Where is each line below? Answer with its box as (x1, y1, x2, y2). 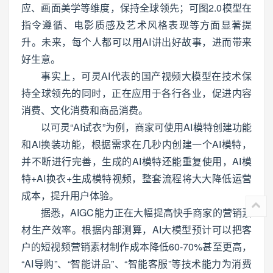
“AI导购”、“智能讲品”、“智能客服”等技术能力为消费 (21, 256, 252, 271)
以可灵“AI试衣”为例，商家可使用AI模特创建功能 (41, 119, 252, 134)
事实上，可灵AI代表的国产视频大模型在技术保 (41, 68, 252, 83)
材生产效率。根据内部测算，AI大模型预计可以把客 (21, 222, 252, 236)
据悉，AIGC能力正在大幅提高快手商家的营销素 (41, 205, 252, 219)
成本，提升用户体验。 (21, 188, 119, 202)
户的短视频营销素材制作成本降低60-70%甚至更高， (21, 239, 252, 253)
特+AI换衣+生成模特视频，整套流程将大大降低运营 (21, 171, 252, 185)
